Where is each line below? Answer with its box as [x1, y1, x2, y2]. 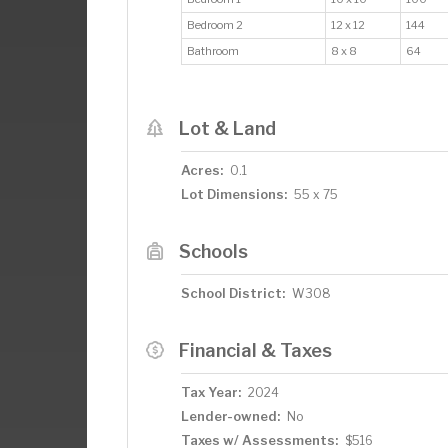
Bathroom [187, 44, 241, 58]
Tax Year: [181, 384, 241, 400]
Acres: [181, 162, 223, 178]
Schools [178, 240, 248, 262]
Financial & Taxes [178, 339, 332, 361]
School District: [181, 285, 285, 301]
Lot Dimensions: [181, 186, 287, 202]
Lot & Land [178, 117, 276, 139]
